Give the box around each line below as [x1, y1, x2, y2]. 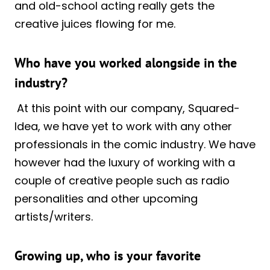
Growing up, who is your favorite [14, 246, 201, 264]
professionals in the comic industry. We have [14, 136, 256, 152]
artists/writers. [14, 209, 93, 224]
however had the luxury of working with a [14, 154, 235, 170]
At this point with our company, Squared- [17, 100, 240, 116]
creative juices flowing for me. [14, 16, 175, 31]
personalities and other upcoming [14, 190, 198, 206]
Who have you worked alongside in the [14, 54, 237, 71]
